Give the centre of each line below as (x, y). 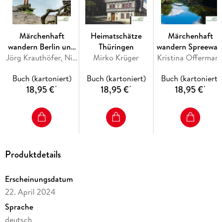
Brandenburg (42, 58)
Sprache (19, 206)
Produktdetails (33, 155)
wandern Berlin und (42, 47)
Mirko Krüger (116, 58)
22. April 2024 (30, 192)
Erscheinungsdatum (39, 179)
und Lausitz (190, 58)
